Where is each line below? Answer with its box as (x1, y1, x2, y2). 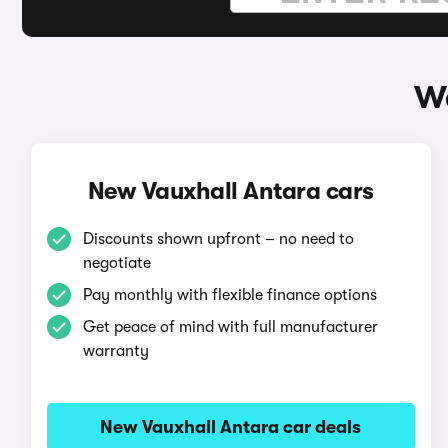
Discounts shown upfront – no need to (82, 230, 354, 248)
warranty (82, 342, 149, 360)
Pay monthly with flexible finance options (82, 286, 377, 304)
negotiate (82, 254, 151, 272)
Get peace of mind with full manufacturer (82, 318, 378, 336)
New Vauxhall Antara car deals (100, 417, 362, 437)
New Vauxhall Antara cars (87, 177, 374, 205)
